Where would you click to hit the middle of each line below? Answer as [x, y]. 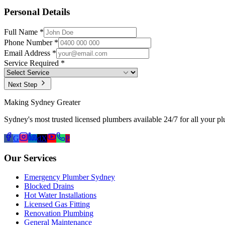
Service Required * [34, 63]
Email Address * [30, 53]
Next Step [24, 84]
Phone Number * [31, 42]
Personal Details [37, 12]
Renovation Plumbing [59, 213]
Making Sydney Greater [42, 102]
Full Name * [24, 32]
